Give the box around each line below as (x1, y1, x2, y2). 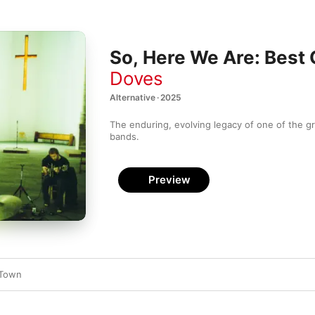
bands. (110, 131, 139, 142)
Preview (148, 173, 191, 186)
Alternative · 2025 (110, 92, 181, 103)
